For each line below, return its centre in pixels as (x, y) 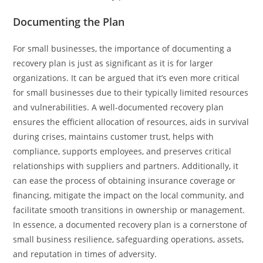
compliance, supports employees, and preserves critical (122, 151)
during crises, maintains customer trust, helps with (114, 136)
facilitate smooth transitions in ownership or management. (129, 210)
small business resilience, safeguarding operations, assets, (129, 239)
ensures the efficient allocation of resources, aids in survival (131, 122)
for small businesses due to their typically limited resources (131, 92)
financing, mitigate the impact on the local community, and (129, 195)
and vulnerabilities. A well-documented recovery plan (119, 107)
